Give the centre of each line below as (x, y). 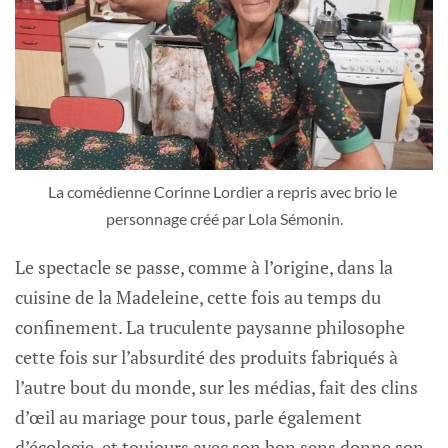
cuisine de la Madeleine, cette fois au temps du (198, 296)
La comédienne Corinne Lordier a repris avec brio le (222, 191)
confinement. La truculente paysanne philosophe (210, 326)
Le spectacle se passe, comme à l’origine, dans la (204, 266)
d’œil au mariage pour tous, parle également (188, 416)
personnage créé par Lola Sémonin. (224, 218)
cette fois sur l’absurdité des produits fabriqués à (206, 356)
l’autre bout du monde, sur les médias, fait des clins (216, 386)
